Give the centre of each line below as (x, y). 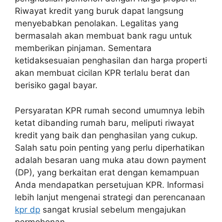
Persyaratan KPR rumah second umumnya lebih (110, 110)
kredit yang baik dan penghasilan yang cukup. (106, 135)
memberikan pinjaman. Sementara (83, 48)
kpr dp (28, 209)
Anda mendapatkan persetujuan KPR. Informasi (109, 185)
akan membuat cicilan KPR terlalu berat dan (102, 73)
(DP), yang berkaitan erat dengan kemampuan (107, 172)
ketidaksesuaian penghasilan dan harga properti (111, 61)
